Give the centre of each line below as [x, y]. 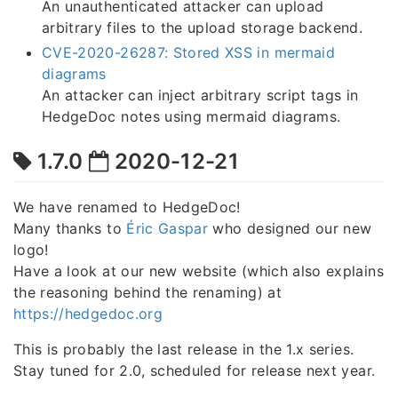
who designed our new [290, 228]
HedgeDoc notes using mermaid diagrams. [191, 116]
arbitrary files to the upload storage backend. [203, 27]
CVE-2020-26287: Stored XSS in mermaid [188, 52]
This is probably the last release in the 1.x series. [184, 349]
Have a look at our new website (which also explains [199, 271]
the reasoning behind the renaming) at [147, 292]
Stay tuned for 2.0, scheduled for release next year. [195, 370]
